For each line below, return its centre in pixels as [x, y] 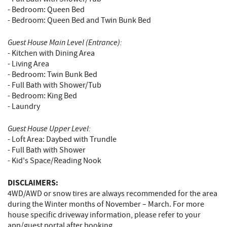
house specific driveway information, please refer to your [104, 215]
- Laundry [24, 107]
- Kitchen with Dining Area [51, 53]
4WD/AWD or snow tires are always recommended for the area [112, 194]
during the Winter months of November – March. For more [106, 204]
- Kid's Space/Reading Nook [54, 161]
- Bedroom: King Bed [42, 96]
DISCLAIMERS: [34, 183]
